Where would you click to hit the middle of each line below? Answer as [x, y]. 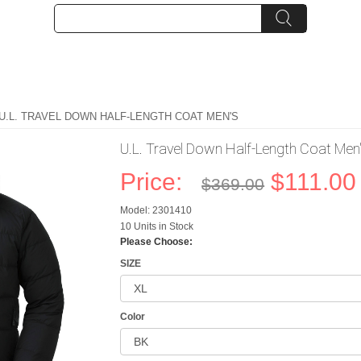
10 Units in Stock [157, 226]
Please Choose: [157, 242]
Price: [158, 182]
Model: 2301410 [156, 210]
